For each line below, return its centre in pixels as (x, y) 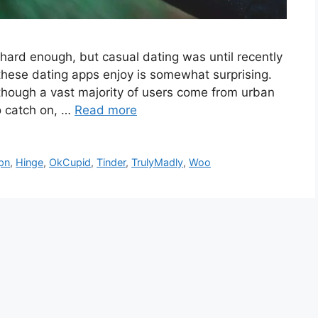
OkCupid (70, 162)
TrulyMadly (158, 162)
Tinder (111, 162)
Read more (106, 110)
